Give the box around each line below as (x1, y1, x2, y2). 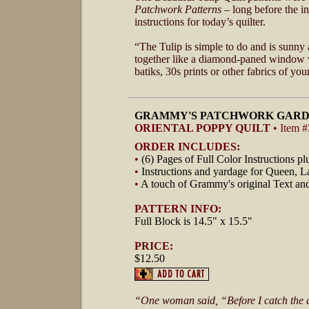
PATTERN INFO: (134, 203, 221, 215)
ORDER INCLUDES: (134, 141, 240, 152)
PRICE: (134, 240, 173, 252)
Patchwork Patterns (134, 3, 221, 15)
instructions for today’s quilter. (134, 16, 266, 28)
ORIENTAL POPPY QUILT (134, 122, 273, 134)
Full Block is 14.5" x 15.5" (134, 215, 252, 227)
